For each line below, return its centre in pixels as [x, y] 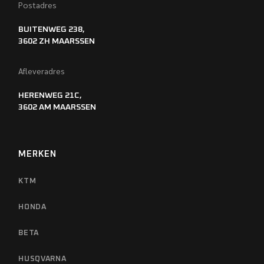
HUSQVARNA [42, 259]
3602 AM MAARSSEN [57, 107]
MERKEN [37, 154]
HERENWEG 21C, [50, 95]
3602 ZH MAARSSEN [57, 41]
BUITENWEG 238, [52, 29]
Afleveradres [42, 70]
